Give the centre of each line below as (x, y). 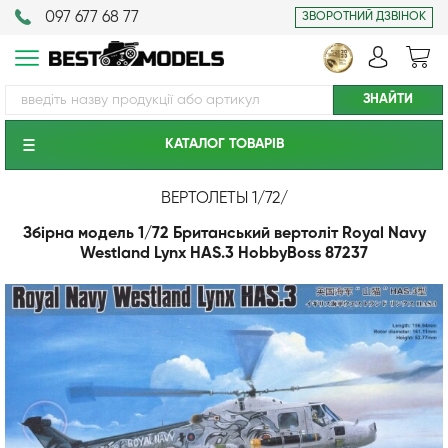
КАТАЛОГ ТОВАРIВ (224, 144)
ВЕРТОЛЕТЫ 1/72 (220, 199)
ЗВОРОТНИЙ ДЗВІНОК (364, 17)
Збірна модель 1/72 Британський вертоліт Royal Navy (224, 234)
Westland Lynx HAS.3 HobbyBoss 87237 (224, 254)
